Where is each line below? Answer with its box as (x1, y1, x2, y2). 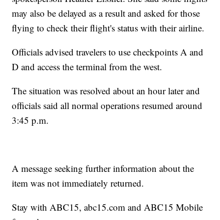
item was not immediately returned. (12, 177, 144, 190)
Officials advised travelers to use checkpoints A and (12, 46, 204, 58)
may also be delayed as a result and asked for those (12, 7, 200, 20)
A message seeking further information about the (12, 162, 194, 175)
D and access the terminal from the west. (12, 60, 163, 73)
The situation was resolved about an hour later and (12, 84, 200, 97)
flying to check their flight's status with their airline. (12, 22, 205, 34)
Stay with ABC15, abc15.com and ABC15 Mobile (12, 201, 203, 214)
